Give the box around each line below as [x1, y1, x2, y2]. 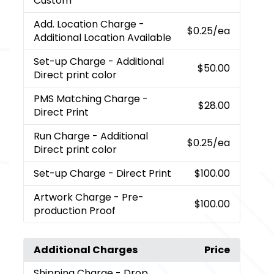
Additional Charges [34, 242, 138, 257]
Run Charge [34, 128, 93, 143]
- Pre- [114, 190, 144, 204]
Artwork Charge [34, 190, 114, 204]
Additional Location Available [34, 30, 172, 45]
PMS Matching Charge [34, 91, 143, 106]
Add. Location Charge [34, 17, 139, 31]
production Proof [34, 203, 116, 218]
